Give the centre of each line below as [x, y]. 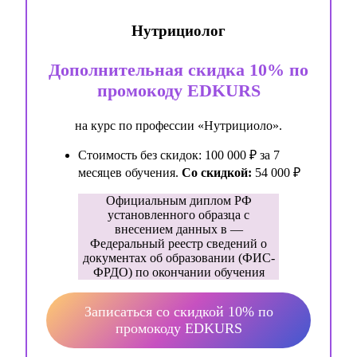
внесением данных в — [178, 229]
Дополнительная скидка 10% [167, 69]
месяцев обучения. [130, 172]
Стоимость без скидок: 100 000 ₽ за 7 [179, 155]
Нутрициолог [178, 30]
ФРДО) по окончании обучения [178, 272]
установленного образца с [178, 214]
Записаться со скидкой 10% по [178, 311]
